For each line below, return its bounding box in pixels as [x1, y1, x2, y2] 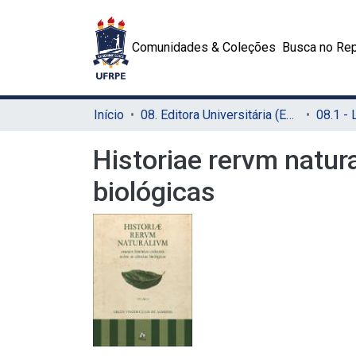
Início [94, 107, 124, 122]
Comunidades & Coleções [132, 40, 277, 55]
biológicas [93, 176, 215, 207]
